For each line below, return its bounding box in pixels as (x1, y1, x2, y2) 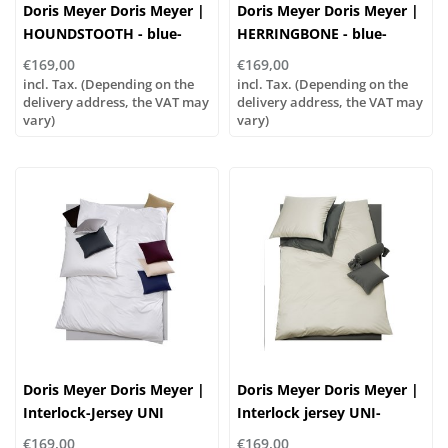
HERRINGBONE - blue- (237, 23, 387, 43)
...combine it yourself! (23, 425, 173, 445)
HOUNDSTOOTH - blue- (23, 23, 182, 43)
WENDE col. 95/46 (237, 425, 358, 445)
